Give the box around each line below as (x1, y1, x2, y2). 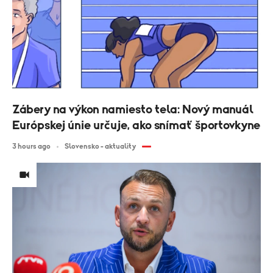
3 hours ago (12, 143, 51, 151)
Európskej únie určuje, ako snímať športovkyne (12, 119, 260, 132)
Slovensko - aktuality (65, 143, 136, 151)
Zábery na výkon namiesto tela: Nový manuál (12, 104, 253, 116)
